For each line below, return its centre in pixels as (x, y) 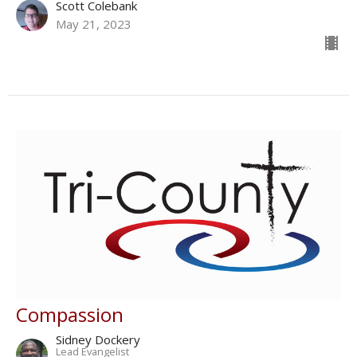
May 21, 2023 (94, 24)
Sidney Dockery (98, 340)
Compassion (70, 315)
